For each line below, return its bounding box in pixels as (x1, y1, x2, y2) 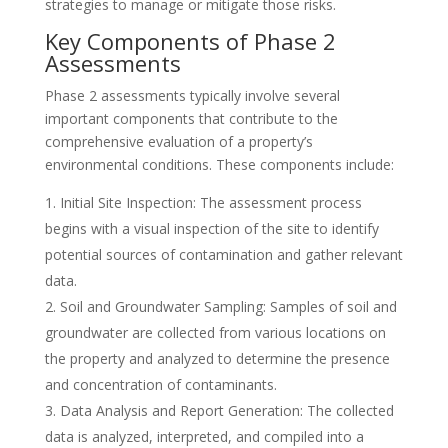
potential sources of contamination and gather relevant (44, 245, 403, 264)
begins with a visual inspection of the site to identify (44, 219, 379, 238)
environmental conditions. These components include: (44, 155, 394, 174)
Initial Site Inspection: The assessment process (59, 193, 362, 212)
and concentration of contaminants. (44, 375, 277, 394)
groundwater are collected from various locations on (44, 323, 386, 342)
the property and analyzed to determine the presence (44, 349, 390, 368)
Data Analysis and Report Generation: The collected (59, 401, 394, 420)
